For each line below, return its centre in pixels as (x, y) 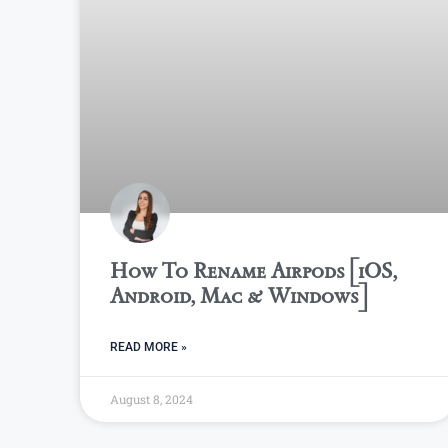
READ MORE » (148, 346)
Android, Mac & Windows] (238, 295)
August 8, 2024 (151, 398)
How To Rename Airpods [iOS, (253, 270)
